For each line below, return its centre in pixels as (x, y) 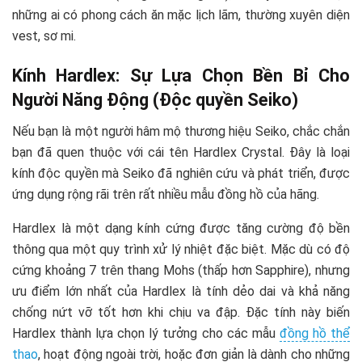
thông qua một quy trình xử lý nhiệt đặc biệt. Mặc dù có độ (181, 250)
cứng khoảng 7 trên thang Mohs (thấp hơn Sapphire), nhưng (181, 271)
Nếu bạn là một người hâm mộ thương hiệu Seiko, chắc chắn (181, 132)
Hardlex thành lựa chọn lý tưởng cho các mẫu (146, 334)
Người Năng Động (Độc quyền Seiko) (155, 100)
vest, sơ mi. (44, 36)
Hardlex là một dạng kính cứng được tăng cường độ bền (181, 229)
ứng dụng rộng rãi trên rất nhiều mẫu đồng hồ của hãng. (166, 195)
